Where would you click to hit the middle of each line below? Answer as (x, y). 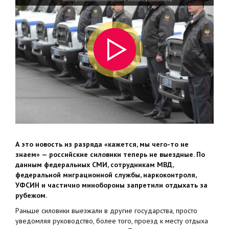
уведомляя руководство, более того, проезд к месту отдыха (112, 221)
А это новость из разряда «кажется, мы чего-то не (102, 144)
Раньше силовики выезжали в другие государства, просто (106, 211)
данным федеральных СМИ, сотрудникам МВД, (94, 165)
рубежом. (31, 195)
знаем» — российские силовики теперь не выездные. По (110, 154)
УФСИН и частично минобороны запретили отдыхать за (111, 185)
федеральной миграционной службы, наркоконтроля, (106, 175)
